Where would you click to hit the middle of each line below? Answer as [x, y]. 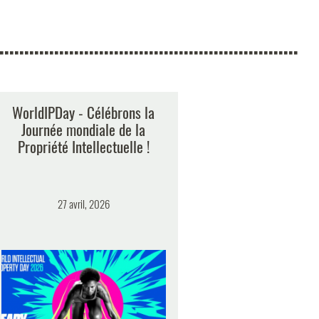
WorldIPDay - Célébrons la [83, 113]
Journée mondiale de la [83, 130]
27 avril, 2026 [83, 204]
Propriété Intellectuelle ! [83, 147]
